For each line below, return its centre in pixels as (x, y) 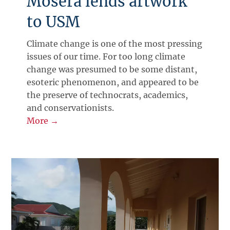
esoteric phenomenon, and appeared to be (113, 82)
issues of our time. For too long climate (106, 56)
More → (43, 120)
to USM (54, 22)
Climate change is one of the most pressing (115, 43)
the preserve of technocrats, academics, (108, 95)
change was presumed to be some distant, (112, 69)
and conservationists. (71, 108)
